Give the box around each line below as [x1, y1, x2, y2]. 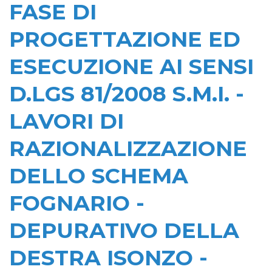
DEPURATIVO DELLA [9, 217, 239, 243]
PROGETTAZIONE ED [9, 26, 240, 52]
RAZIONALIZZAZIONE [9, 135, 247, 161]
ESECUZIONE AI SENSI [9, 53, 254, 80]
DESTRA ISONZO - [9, 245, 208, 271]
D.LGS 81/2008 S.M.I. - [9, 81, 244, 107]
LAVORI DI [9, 108, 124, 134]
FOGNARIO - [9, 190, 144, 216]
